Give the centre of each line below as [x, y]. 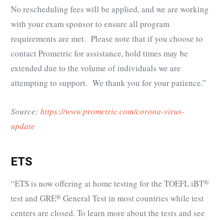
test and [25, 198]
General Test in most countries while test [132, 198]
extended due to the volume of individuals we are [96, 68]
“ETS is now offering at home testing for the [87, 183]
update [23, 126]
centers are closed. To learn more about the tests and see [108, 213]
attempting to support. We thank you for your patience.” [109, 83]
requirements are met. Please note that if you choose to [107, 39]
